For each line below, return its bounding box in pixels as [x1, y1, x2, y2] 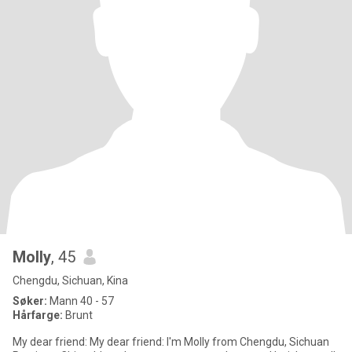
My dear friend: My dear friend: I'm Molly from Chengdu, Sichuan [13, 335, 90, 348]
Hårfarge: [13, 309, 65, 321]
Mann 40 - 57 [47, 295, 114, 307]
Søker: [13, 295, 47, 307]
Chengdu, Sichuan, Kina [13, 274, 128, 287]
